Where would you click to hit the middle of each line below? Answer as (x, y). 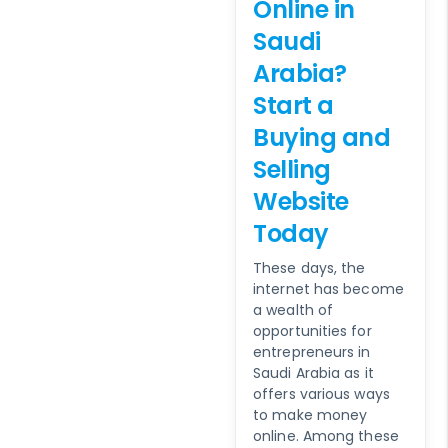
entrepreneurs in (312, 351)
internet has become (328, 288)
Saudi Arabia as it (313, 372)
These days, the (309, 267)
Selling (292, 169)
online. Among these (326, 435)
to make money (310, 414)
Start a (293, 105)
